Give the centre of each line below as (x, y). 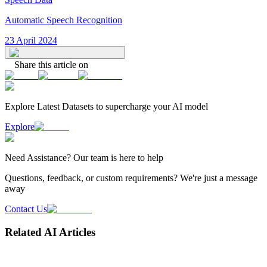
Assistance (47, 157)
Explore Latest (33, 106)
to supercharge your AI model (151, 106)
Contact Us (26, 209)
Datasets (78, 106)
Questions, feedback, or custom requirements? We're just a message (131, 178)
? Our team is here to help (115, 157)
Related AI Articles (50, 232)
